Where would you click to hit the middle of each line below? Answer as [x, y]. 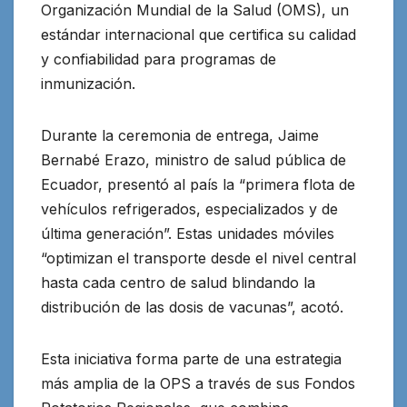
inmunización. [88, 84]
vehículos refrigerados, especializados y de [189, 209]
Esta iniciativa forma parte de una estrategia [191, 359]
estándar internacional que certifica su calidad [199, 35]
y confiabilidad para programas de [159, 60]
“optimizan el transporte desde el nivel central [199, 258]
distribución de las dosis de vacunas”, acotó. [192, 308]
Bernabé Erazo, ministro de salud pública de [194, 160]
